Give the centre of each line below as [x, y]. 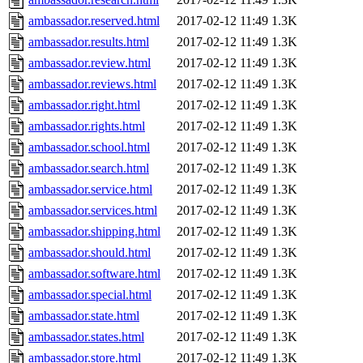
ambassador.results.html [89, 42]
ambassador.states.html [86, 337]
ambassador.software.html [94, 274]
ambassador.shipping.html [94, 232]
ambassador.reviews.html [92, 84]
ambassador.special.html [90, 295]
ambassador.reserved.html [94, 21]
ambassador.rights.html [87, 126]
